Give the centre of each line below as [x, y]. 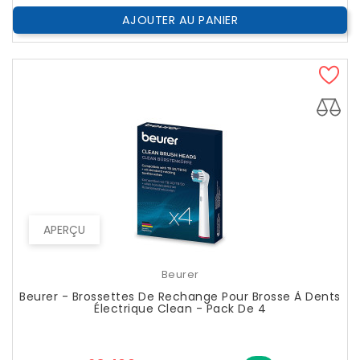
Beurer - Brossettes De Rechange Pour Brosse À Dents [180, 297]
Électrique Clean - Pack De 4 [180, 309]
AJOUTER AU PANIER [180, 20]
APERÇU [64, 230]
